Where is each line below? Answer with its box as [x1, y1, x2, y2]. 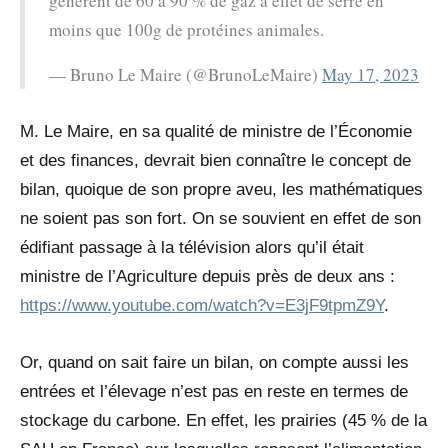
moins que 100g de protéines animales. [49, 18, 324, 42]
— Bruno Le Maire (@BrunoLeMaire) [49, 63, 322, 87]
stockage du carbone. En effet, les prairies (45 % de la [20, 411, 427, 431]
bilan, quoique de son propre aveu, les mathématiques [20, 180, 423, 200]
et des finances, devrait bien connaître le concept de [20, 151, 411, 171]
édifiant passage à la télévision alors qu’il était [20, 238, 364, 258]
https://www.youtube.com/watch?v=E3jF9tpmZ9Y [20, 296, 384, 316]
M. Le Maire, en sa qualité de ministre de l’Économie [20, 122, 412, 142]
